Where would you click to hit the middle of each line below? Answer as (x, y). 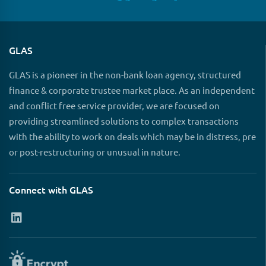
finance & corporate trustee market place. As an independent (132, 90)
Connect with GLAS (51, 190)
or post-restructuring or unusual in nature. (95, 152)
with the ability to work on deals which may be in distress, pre (132, 137)
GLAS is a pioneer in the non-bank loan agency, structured (125, 75)
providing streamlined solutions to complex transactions (124, 121)
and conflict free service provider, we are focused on (114, 106)
